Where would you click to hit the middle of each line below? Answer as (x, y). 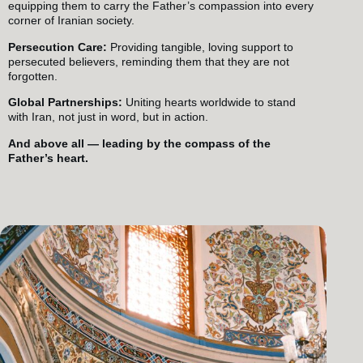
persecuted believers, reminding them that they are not (149, 61)
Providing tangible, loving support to (200, 47)
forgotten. (33, 76)
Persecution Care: (58, 47)
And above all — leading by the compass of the (139, 143)
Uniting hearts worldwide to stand (209, 102)
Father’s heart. (48, 158)
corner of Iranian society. (71, 21)
